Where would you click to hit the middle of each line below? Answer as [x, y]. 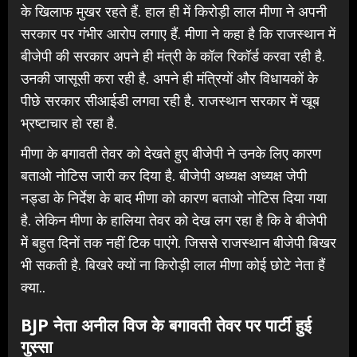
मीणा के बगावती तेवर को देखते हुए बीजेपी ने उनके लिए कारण [171, 153]
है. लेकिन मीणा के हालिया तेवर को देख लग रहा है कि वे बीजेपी [174, 220]
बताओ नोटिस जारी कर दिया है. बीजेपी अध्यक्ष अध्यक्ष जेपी [164, 175]
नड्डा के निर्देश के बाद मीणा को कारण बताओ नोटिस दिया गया [174, 197]
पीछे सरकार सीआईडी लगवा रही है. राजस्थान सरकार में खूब [170, 100]
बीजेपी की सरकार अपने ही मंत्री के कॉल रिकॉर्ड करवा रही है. [173, 55]
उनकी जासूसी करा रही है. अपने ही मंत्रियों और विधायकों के [169, 78]
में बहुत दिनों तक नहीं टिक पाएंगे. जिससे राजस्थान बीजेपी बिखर [178, 242]
